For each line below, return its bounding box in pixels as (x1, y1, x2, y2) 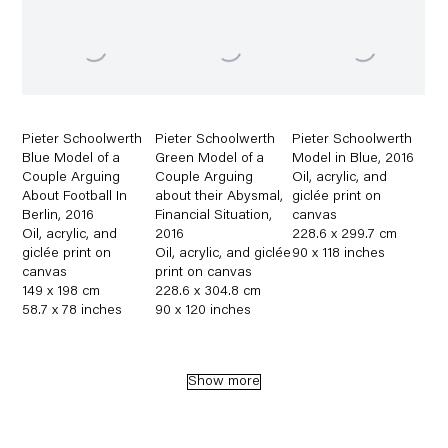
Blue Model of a (22, 151, 121, 166)
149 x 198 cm (22, 284, 101, 299)
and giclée (226, 246, 292, 261)
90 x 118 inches (291, 246, 385, 261)
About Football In (22, 189, 128, 204)
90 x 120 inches (155, 303, 252, 318)
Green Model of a (155, 151, 265, 166)
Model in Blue (291, 151, 378, 166)
